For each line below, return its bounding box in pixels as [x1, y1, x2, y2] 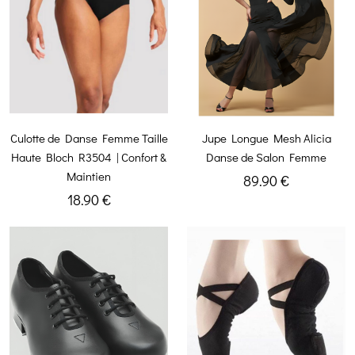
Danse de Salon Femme [206, 149, 326, 166]
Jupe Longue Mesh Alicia [201, 130, 331, 147]
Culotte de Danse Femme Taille [10, 130, 168, 147]
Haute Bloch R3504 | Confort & [11, 149, 166, 166]
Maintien [67, 168, 111, 185]
